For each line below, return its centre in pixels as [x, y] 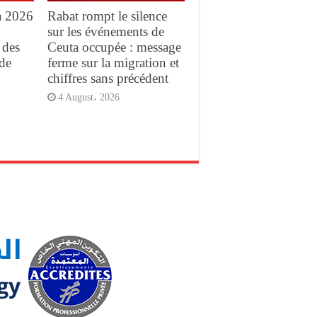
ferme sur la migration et [113, 63]
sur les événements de [105, 32]
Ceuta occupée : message [114, 47]
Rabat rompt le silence [107, 16]
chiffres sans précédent [108, 79]
